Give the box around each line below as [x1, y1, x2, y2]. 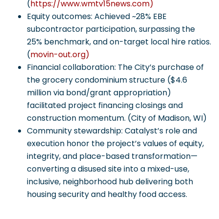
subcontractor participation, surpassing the [27, 23, 195, 35]
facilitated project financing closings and [27, 100, 183, 111]
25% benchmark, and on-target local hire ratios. [27, 36, 211, 47]
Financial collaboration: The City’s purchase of [27, 62, 204, 73]
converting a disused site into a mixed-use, [27, 163, 189, 175]
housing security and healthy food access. [27, 189, 187, 200]
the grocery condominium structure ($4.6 [27, 74, 187, 86]
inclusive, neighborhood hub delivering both [27, 176, 193, 187]
